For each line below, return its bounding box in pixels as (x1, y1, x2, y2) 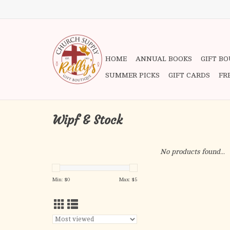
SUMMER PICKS (105, 71, 160, 79)
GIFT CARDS (168, 71, 210, 79)
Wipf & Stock (52, 112, 122, 128)
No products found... (160, 148, 225, 156)
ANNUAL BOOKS (136, 55, 192, 63)
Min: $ (52, 177, 67, 182)
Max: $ (119, 177, 135, 182)
